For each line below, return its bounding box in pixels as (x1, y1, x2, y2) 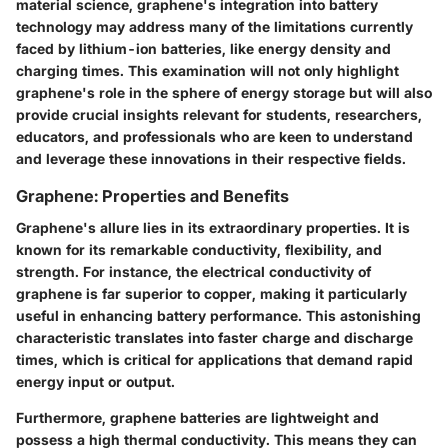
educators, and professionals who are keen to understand (16, 127, 413, 145)
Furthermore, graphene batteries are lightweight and (16, 409, 379, 427)
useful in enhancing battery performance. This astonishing (16, 307, 421, 325)
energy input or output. (16, 373, 175, 391)
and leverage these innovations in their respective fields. (16, 149, 406, 167)
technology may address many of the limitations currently (16, 17, 413, 35)
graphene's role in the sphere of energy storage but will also (16, 83, 432, 101)
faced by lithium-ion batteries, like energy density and (16, 39, 391, 57)
